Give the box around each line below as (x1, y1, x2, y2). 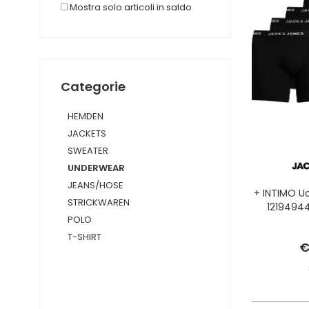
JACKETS (68, 127, 106, 140)
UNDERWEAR (68, 161, 125, 175)
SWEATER (68, 144, 108, 157)
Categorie (61, 78, 126, 95)
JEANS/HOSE (68, 179, 123, 192)
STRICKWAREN (68, 196, 130, 209)
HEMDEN (68, 110, 103, 123)
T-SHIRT (68, 230, 101, 243)
